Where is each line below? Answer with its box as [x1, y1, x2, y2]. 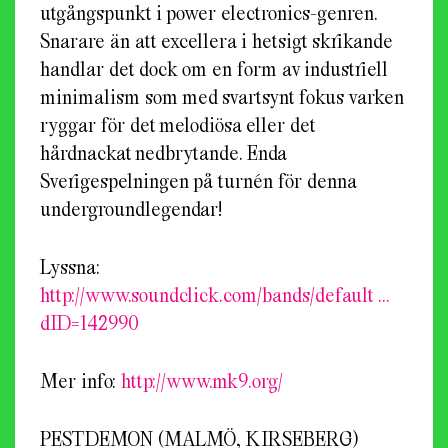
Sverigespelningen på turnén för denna [40, 168, 356, 192]
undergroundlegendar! [40, 196, 222, 220]
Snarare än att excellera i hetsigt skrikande [40, 28, 393, 52]
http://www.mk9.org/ [121, 368, 283, 392]
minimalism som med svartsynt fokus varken [40, 84, 404, 108]
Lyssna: [40, 254, 100, 278]
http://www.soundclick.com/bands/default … [40, 282, 390, 306]
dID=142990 [40, 310, 139, 334]
